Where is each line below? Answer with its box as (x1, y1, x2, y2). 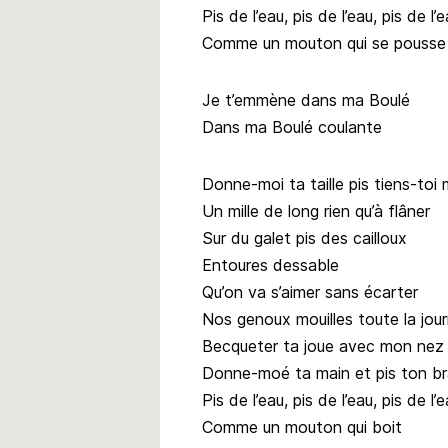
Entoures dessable (202, 254, 339, 275)
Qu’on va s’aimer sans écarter (202, 281, 418, 302)
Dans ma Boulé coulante (202, 116, 382, 137)
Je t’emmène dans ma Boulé (202, 89, 410, 110)
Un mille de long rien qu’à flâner (202, 200, 430, 221)
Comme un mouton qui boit (202, 416, 402, 437)
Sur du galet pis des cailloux (202, 227, 407, 248)
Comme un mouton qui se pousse (202, 32, 446, 53)
